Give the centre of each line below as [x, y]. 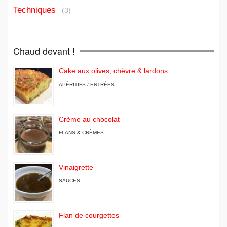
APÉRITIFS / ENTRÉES [87, 84]
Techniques [34, 10]
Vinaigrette [76, 167]
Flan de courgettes [89, 215]
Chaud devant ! [44, 50]
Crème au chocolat [89, 119]
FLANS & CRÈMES [81, 132]
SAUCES [69, 180]
